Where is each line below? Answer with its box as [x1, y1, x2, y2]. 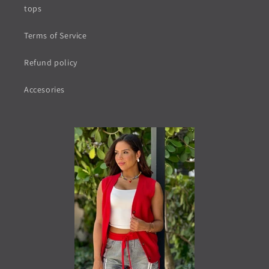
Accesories [24, 84, 65, 95]
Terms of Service [24, 30, 87, 41]
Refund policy [24, 57, 77, 68]
